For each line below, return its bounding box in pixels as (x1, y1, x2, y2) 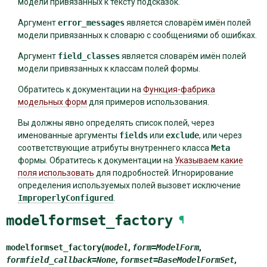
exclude (165, 130, 199, 140)
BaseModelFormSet (158, 255, 234, 265)
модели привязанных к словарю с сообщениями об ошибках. (17, 30, 257, 40)
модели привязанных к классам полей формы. (17, 63, 200, 73)
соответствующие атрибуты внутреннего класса (17, 142, 211, 153)
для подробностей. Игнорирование (94, 167, 234, 178)
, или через (198, 130, 242, 140)
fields (119, 130, 148, 140)
